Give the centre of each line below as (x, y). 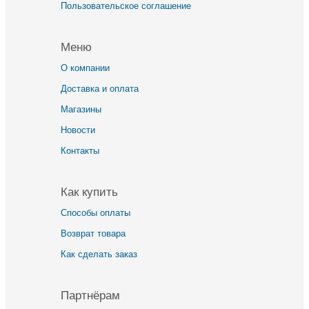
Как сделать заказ (99, 255)
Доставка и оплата (100, 89)
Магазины (81, 110)
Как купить (90, 192)
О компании (86, 68)
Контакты (80, 151)
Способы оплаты (96, 213)
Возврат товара (93, 234)
